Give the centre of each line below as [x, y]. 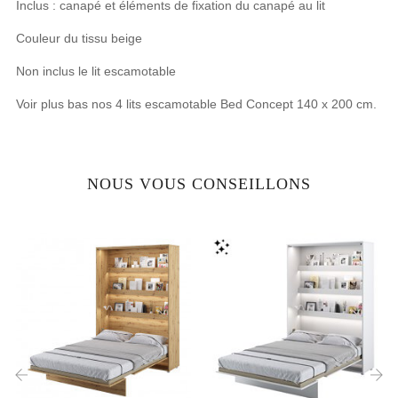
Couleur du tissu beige [79, 38]
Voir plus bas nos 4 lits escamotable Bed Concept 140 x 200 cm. [196, 104]
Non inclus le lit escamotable [96, 71]
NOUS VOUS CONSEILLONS [199, 184]
